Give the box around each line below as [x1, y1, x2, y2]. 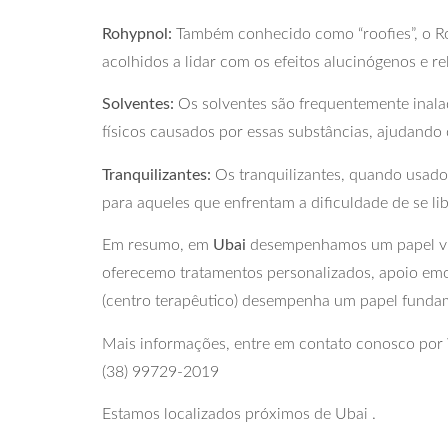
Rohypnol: [102, 26, 172, 43]
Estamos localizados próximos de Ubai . [102, 405, 376, 422]
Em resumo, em [102, 237, 213, 254]
